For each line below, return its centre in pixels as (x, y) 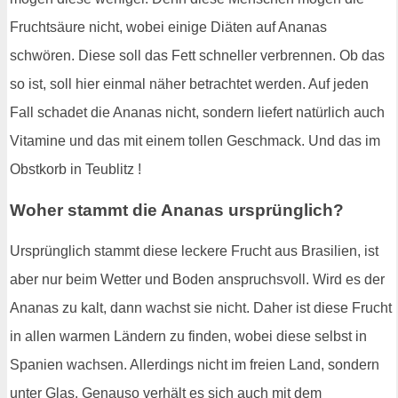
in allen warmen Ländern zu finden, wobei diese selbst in (188, 336)
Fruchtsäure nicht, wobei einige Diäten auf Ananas (168, 28)
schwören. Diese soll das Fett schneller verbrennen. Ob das (197, 56)
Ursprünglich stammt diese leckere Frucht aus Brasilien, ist (194, 251)
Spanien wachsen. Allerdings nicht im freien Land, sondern (195, 364)
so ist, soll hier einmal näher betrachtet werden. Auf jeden (189, 84)
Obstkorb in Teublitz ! (76, 170)
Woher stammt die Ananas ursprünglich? (177, 210)
